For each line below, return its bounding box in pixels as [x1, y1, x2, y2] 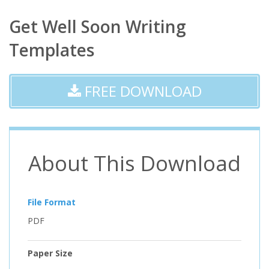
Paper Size [28, 247, 73, 259]
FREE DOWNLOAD [80, 80, 202, 101]
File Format [28, 196, 76, 208]
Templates [9, 38, 94, 61]
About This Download [28, 148, 241, 177]
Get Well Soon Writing [9, 14, 186, 38]
